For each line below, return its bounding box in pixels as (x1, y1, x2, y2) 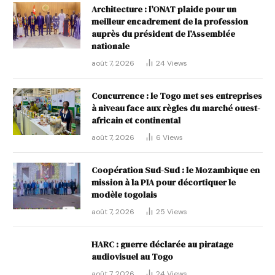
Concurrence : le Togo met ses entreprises (91, 89, 262, 102)
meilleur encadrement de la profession (91, 15, 248, 28)
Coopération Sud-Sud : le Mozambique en (91, 163, 260, 176)
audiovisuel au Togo (91, 250, 173, 263)
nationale (91, 39, 130, 52)
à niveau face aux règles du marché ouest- (91, 101, 260, 114)
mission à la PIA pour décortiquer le (91, 176, 236, 188)
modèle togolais (91, 188, 157, 201)
